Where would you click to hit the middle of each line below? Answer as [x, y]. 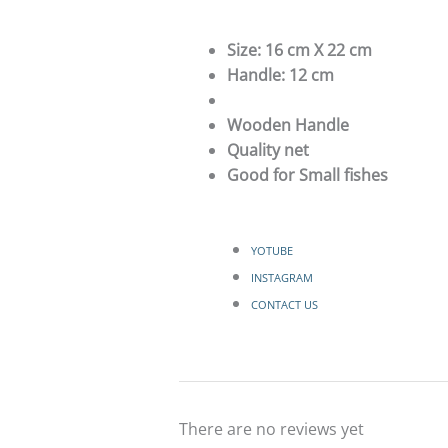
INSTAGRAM [281, 278]
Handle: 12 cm [280, 75]
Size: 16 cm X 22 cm [299, 50]
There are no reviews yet [271, 429]
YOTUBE [273, 251]
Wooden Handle [287, 125]
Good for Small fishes [307, 175]
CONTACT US [284, 305]
